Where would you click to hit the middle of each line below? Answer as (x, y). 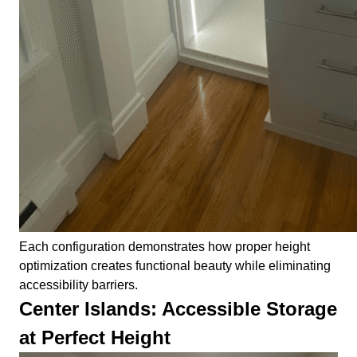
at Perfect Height (95, 338)
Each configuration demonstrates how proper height (165, 247)
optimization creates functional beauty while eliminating (175, 266)
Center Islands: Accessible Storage (178, 309)
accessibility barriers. (78, 285)
